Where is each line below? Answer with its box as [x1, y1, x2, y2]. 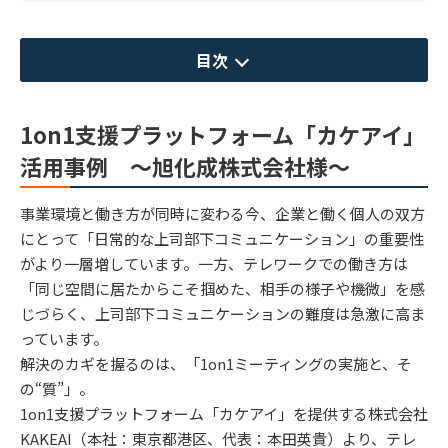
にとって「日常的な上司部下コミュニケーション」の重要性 [20, 227, 424, 249]
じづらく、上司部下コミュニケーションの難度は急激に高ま [20, 302, 425, 324]
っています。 [20, 327, 108, 349]
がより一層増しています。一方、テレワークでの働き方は [20, 252, 408, 274]
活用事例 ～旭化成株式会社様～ [20, 149, 350, 182]
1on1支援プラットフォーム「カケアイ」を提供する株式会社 [20, 402, 428, 424]
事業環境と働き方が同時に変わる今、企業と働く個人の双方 [20, 202, 425, 224]
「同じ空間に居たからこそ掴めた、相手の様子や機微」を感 [20, 277, 425, 299]
